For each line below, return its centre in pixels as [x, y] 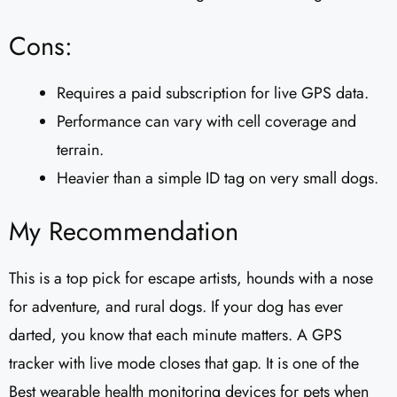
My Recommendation [124, 232]
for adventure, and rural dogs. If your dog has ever [176, 307]
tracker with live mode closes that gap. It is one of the [184, 364]
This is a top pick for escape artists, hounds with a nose [191, 279]
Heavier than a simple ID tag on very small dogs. [218, 179]
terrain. [80, 150]
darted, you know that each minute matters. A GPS [175, 335]
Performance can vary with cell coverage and [206, 122]
